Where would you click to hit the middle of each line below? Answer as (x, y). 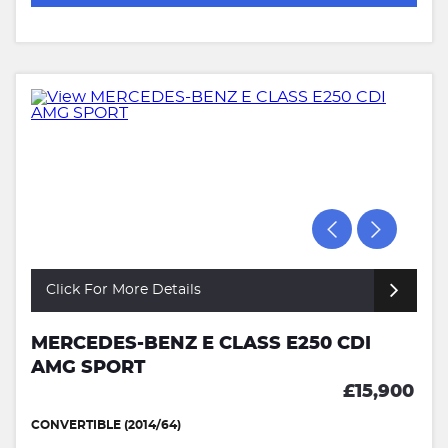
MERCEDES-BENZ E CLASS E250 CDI (201, 343)
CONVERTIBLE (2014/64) (106, 424)
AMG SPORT (88, 367)
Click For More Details (123, 289)
